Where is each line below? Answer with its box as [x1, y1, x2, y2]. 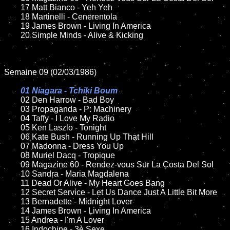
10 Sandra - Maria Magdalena [4, 169, 21, 178]
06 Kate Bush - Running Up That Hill [4, 132, 21, 141]
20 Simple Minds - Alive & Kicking [4, 31, 21, 40]
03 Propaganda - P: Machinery [4, 105, 21, 113]
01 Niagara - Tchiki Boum [21, 86, 118, 95]
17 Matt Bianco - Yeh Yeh [4, 3, 21, 12]
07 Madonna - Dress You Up [4, 142, 21, 150]
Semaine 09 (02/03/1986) [4, 68, 97, 76]
